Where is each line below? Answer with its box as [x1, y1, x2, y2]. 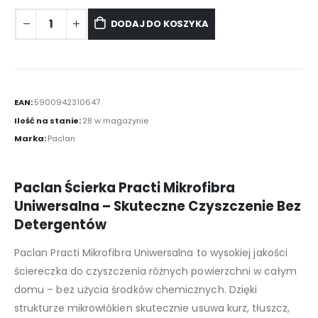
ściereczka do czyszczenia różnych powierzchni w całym [14, 264, 297, 279]
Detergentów [14, 216, 106, 234]
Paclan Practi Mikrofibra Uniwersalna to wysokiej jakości [14, 246, 287, 261]
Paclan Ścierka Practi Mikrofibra [14, 179, 235, 197]
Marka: [14, 133, 48, 145]
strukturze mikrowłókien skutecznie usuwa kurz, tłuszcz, [14, 301, 290, 316]
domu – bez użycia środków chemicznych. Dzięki [14, 283, 258, 297]
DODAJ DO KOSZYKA [110, 16, 209, 31]
